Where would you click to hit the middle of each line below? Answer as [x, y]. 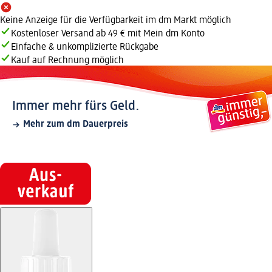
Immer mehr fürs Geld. [76, 107]
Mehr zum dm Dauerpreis [76, 125]
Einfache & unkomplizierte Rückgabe [85, 48]
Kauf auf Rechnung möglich [67, 61]
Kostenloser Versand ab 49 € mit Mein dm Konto [108, 34]
